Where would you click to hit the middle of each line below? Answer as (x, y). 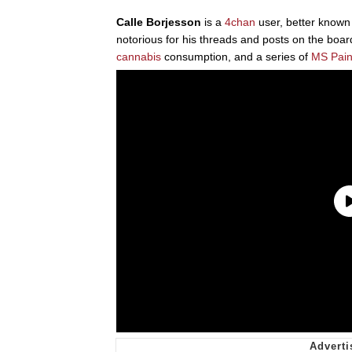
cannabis (139, 56)
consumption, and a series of (236, 56)
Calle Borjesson (159, 22)
